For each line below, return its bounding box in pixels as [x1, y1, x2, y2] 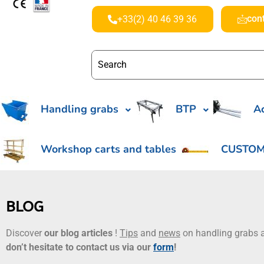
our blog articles [44, 227, 115, 239]
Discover [6, 227, 44, 239]
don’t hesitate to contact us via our [6, 242, 153, 253]
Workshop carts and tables [41, 142, 176, 157]
